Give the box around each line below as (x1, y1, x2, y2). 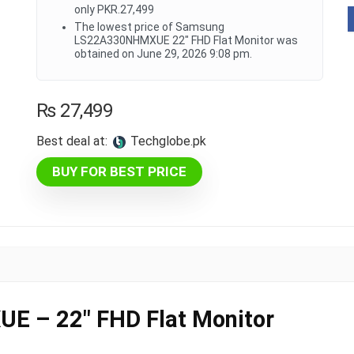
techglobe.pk (138, 134, 207, 149)
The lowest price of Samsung (74, 21, 225, 33)
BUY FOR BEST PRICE (52, 164, 187, 179)
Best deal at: (36, 134, 108, 149)
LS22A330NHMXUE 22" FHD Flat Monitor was (74, 34, 299, 47)
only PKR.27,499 (74, 3, 155, 16)
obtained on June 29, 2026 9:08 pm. (74, 47, 253, 60)
